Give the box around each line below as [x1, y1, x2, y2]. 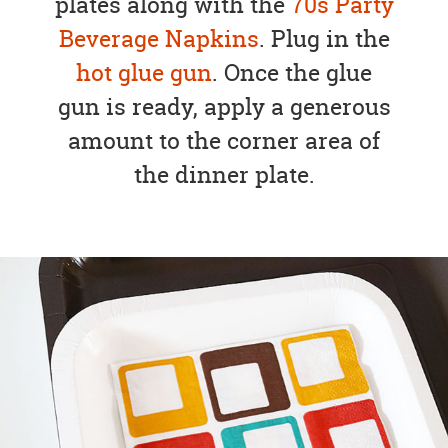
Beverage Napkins [58, 22, 259, 54]
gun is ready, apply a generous [57, 90, 391, 122]
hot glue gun [76, 56, 212, 88]
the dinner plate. [133, 158, 315, 190]
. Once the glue [212, 56, 372, 88]
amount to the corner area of [68, 124, 380, 156]
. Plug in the [258, 22, 390, 54]
